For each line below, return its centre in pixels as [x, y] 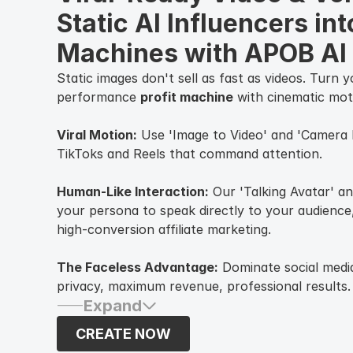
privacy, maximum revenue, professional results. [204, 286]
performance [98, 97]
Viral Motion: [97, 134]
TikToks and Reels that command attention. [190, 153]
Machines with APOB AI [202, 53]
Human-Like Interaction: [133, 191]
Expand [113, 305]
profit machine [187, 97]
